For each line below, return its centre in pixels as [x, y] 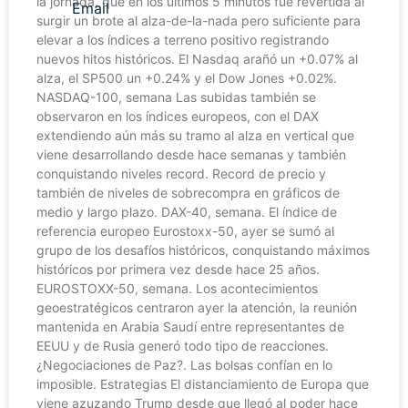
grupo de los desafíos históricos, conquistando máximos [203, 250]
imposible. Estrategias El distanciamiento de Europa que [203, 384]
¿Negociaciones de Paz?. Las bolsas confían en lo [184, 365]
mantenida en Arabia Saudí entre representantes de [190, 326]
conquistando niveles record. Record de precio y [181, 173]
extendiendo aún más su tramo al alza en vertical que [195, 135]
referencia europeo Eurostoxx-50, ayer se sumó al [185, 231]
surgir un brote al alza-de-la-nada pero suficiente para [199, 20]
